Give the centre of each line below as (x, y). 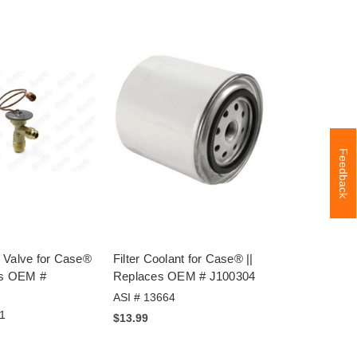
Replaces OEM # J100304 (184, 276)
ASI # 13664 (144, 297)
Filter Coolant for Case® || (183, 258)
